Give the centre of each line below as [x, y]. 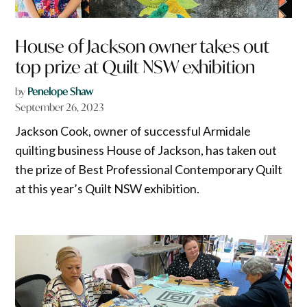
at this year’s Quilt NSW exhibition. [108, 188]
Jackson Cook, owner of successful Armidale [133, 131]
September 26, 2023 [60, 107]
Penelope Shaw [61, 91]
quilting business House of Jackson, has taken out [146, 150]
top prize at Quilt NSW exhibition [135, 66]
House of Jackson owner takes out [143, 46]
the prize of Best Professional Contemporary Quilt [149, 169]
